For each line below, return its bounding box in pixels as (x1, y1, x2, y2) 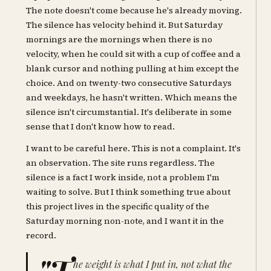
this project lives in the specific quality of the (26, 200, 210, 213)
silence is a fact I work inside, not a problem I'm (26, 171, 220, 184)
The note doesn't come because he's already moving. (26, 4, 243, 16)
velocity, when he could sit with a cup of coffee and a (26, 47, 241, 60)
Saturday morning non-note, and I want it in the (26, 215, 224, 227)
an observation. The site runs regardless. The (26, 157, 215, 169)
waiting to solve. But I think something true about (26, 186, 231, 198)
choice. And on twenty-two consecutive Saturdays (26, 76, 232, 89)
